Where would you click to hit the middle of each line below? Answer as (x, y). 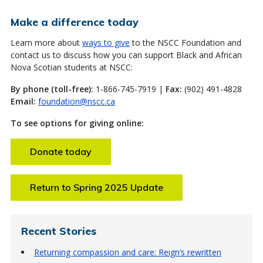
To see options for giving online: (77, 123)
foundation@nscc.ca (76, 101)
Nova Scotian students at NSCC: (71, 67)
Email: (23, 101)
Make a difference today (74, 21)
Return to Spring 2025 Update (96, 187)
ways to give (106, 42)
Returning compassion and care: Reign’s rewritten (127, 252)
